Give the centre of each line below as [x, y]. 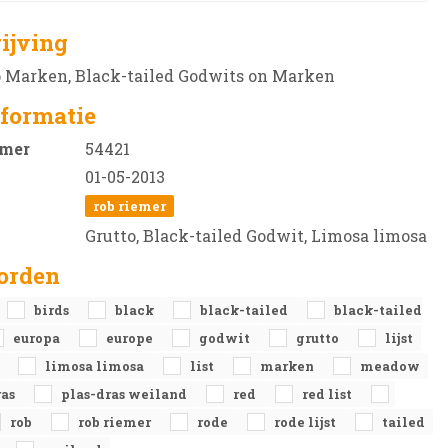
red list [328, 394]
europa [38, 338]
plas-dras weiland [125, 394]
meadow [390, 366]
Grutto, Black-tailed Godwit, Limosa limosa [255, 235]
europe [131, 338]
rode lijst [306, 422]
